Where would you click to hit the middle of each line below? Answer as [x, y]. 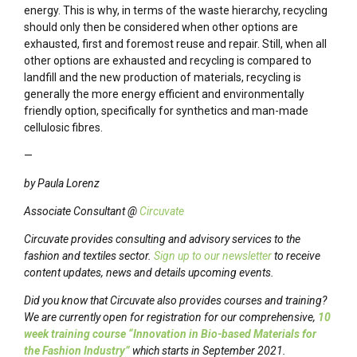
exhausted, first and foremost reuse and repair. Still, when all [175, 44]
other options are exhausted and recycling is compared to [168, 61]
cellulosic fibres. [63, 128]
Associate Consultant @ [82, 212]
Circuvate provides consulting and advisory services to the [162, 239]
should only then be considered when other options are [161, 27]
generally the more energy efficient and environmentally [164, 94]
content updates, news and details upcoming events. [149, 273]
